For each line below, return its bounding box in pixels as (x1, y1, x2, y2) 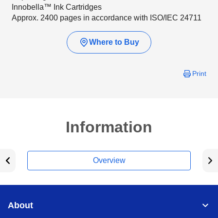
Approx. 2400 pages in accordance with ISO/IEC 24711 (12, 14, 201, 22)
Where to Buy (89, 38, 139, 46)
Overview (92, 156, 126, 164)
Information (66, 118, 152, 136)
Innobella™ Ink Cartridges (12, 3, 102, 11)
